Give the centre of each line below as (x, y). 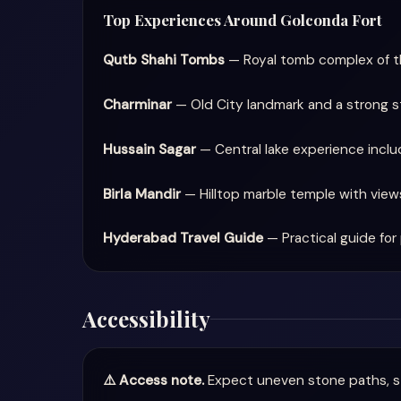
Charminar (137, 105)
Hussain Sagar (149, 149)
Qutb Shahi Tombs (164, 60)
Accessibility (146, 319)
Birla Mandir (142, 194)
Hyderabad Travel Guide (183, 238)
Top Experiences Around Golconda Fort (243, 20)
